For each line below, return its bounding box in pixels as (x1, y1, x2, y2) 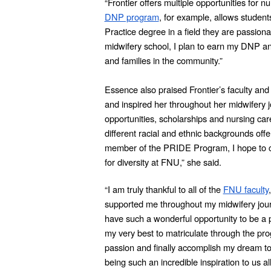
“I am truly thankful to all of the (104, 183, 223, 195)
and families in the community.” (104, 54, 223, 67)
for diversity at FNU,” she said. (104, 155, 221, 168)
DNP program (104, 10, 159, 23)
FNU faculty (223, 183, 269, 195)
